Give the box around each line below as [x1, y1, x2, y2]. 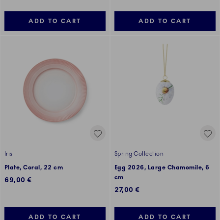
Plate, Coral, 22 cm [4, 164, 63, 171]
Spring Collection [114, 150, 164, 158]
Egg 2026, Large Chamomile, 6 [114, 164, 210, 171]
